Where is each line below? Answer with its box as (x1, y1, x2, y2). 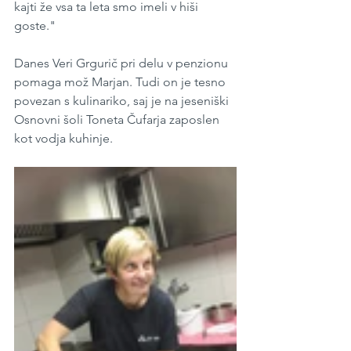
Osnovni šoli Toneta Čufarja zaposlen (14, 112, 223, 128)
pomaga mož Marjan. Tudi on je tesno (14, 74, 229, 90)
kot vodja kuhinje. (14, 131, 113, 147)
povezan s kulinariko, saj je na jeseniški (14, 93, 232, 109)
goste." (14, 18, 56, 34)
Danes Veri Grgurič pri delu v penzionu (14, 56, 231, 71)
